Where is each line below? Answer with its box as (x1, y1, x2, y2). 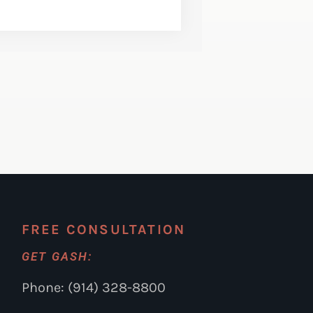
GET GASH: (21, 249, 94, 264)
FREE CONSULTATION (21, 221, 186, 238)
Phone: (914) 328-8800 (21, 279, 166, 296)
